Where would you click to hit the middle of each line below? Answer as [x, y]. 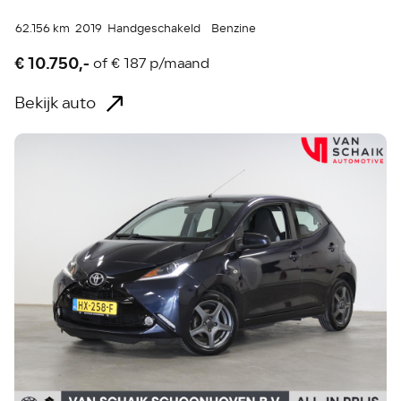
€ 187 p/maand [161, 63]
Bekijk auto [55, 103]
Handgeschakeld [154, 29]
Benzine [234, 29]
